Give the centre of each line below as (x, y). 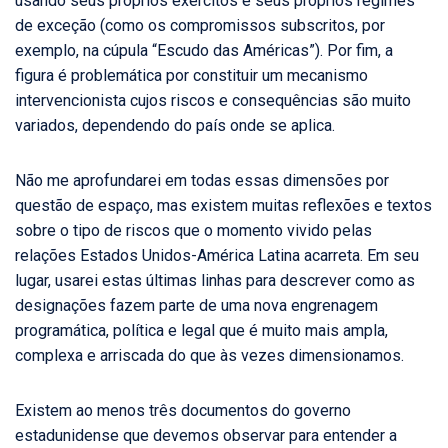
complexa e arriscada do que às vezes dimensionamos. (209, 356)
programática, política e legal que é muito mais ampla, (201, 331)
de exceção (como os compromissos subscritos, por (200, 26)
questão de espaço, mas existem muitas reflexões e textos (223, 206)
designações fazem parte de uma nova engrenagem (196, 306)
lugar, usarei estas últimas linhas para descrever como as (215, 281)
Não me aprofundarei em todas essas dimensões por (202, 181)
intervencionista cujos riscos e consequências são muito (213, 101)
